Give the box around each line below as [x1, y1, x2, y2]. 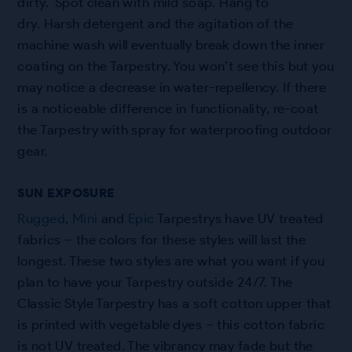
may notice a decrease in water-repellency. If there [17, 79, 327, 95]
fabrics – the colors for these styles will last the [17, 232, 306, 248]
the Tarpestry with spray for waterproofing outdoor [17, 121, 332, 137]
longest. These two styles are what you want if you [17, 253, 325, 269]
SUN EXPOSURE [17, 185, 115, 201]
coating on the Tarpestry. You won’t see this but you [17, 57, 335, 74]
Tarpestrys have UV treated [154, 211, 324, 227]
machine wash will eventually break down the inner [17, 36, 325, 53]
